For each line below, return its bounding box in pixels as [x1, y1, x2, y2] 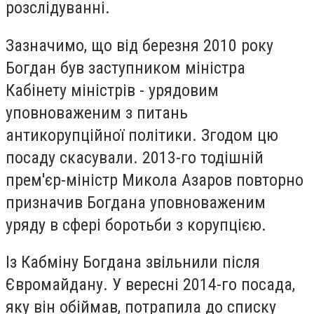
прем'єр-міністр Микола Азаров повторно [6, 170, 303, 190]
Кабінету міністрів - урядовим [6, 80, 219, 100]
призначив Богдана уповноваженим [6, 192, 266, 212]
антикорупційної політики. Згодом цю [6, 125, 278, 145]
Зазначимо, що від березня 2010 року [6, 35, 273, 55]
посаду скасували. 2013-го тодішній [6, 147, 264, 168]
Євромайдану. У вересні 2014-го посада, [6, 275, 295, 295]
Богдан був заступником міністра [6, 57, 245, 78]
